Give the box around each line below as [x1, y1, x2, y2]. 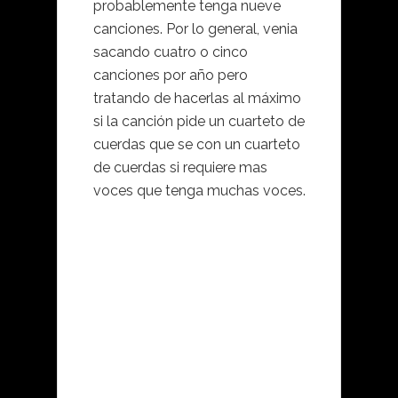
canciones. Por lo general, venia [93, 20, 298, 38]
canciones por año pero [93, 67, 248, 84]
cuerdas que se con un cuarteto [93, 136, 300, 154]
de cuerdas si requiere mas [93, 159, 267, 177]
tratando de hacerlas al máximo [93, 90, 301, 107]
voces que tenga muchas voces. [93, 182, 306, 200]
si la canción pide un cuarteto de [93, 113, 305, 131]
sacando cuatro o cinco [93, 44, 248, 61]
